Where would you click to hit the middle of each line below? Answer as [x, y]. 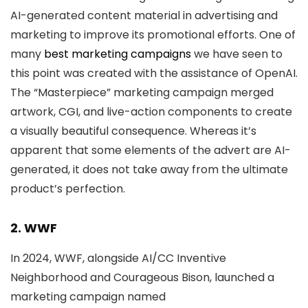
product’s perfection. [68, 189]
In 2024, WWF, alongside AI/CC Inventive [118, 258]
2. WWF [34, 228]
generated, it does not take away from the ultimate [149, 169]
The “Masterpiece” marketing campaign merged [142, 92]
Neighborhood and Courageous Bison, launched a [142, 277]
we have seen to [237, 54]
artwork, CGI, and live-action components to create [151, 112]
